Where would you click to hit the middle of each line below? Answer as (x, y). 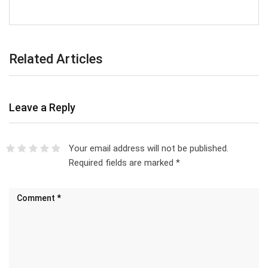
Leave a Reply (42, 107)
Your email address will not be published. (148, 148)
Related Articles (56, 59)
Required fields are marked (122, 162)
